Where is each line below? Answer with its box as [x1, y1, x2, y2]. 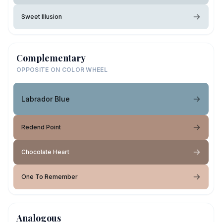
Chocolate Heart [21, 148, 69, 156]
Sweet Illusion [21, 13, 62, 20]
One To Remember [21, 173, 78, 180]
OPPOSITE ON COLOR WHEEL [16, 66, 108, 73]
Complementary [16, 52, 86, 64]
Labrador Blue [21, 94, 70, 103]
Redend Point [21, 123, 61, 131]
